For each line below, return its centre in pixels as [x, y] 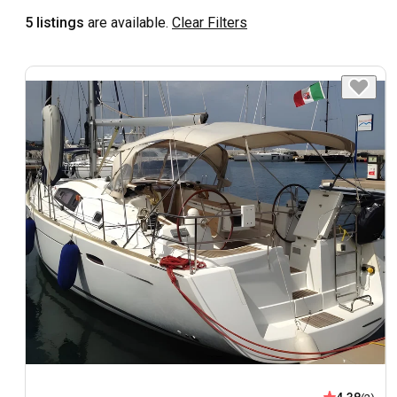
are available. [126, 22]
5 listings [54, 22]
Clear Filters [210, 22]
